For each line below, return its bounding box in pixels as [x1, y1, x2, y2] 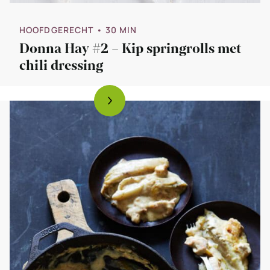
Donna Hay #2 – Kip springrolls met [19, 39, 241, 58]
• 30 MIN [96, 24, 137, 36]
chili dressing [19, 56, 103, 75]
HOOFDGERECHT [19, 24, 94, 36]
